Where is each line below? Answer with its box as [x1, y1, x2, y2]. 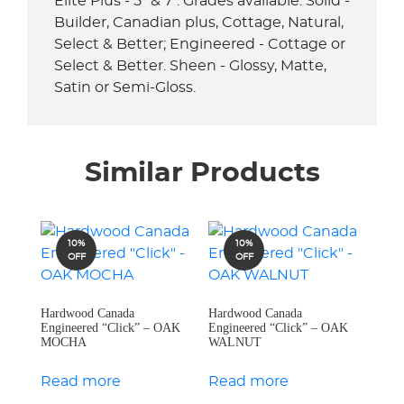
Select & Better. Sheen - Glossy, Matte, [54, 59, 326, 73]
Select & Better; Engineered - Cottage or [54, 37, 345, 51]
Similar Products [84, 160, 320, 187]
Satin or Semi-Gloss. [54, 80, 196, 95]
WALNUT [208, 335, 262, 349]
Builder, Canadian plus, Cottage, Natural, [54, 15, 344, 30]
